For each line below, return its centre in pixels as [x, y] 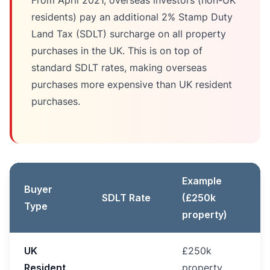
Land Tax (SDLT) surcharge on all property [129, 34]
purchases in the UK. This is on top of [117, 51]
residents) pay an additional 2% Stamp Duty [132, 17]
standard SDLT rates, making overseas [119, 67]
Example [202, 181]
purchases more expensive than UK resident [132, 84]
